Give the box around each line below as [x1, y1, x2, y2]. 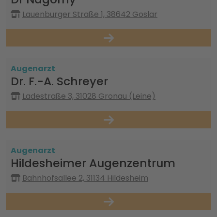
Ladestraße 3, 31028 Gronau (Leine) [22, 91, 155, 102]
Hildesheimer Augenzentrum [11, 155, 175, 171]
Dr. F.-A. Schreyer [11, 73, 108, 89]
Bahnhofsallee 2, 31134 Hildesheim [22, 172, 148, 184]
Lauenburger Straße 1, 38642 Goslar [22, 9, 157, 20]
